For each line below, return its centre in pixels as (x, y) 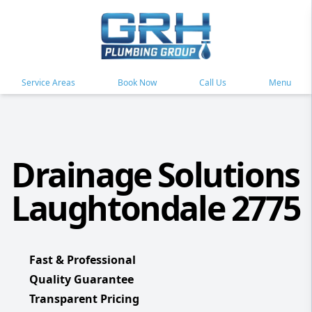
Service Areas (48, 83)
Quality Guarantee (81, 280)
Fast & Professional (83, 260)
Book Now (137, 83)
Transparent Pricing (84, 299)
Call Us (212, 83)
